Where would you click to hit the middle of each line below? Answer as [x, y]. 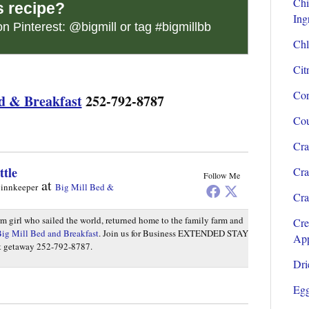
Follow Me [221, 175]
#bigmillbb [183, 27]
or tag [136, 27]
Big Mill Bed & [84, 187]
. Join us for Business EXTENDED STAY [173, 233]
